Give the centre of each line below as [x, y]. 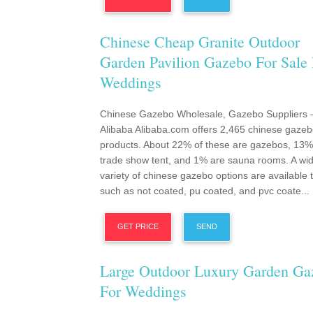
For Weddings [143, 291]
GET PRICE [138, 226]
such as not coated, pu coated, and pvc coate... [205, 191]
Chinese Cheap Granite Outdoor [200, 42]
